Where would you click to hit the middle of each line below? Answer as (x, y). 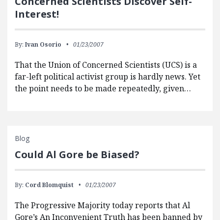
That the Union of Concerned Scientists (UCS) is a (106, 65)
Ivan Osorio (43, 45)
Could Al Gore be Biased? (77, 155)
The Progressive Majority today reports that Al (102, 206)
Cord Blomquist (49, 185)
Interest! (37, 14)
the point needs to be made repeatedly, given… (103, 89)
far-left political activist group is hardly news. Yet (108, 77)
